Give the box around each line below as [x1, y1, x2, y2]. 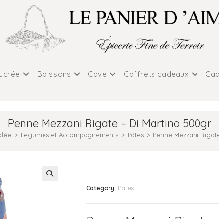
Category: [86, 184, 118, 192]
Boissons [37, 69, 71, 79]
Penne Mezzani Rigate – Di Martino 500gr [8, 116, 211, 130]
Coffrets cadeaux [124, 69, 189, 79]
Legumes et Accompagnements [20, 131, 118, 139]
